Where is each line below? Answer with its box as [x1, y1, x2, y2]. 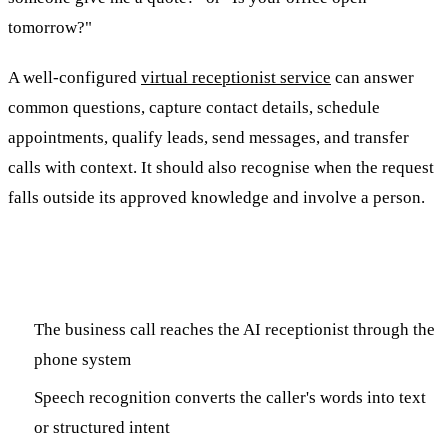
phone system [33, 349, 131, 369]
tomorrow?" [8, 17, 92, 37]
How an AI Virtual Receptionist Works [8, 264, 433, 294]
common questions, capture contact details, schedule [8, 97, 380, 117]
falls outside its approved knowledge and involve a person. [8, 187, 425, 207]
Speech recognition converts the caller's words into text [33, 387, 426, 407]
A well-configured [8, 67, 141, 87]
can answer [331, 67, 414, 87]
